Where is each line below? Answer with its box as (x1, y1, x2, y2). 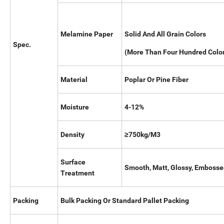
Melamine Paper (60, 30, 113, 38)
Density (60, 130, 84, 139)
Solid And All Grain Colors (124, 30, 206, 38)
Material (60, 75, 87, 84)
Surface (60, 158, 85, 166)
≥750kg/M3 (124, 130, 160, 139)
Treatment (60, 169, 94, 177)
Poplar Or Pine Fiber (124, 75, 188, 84)
